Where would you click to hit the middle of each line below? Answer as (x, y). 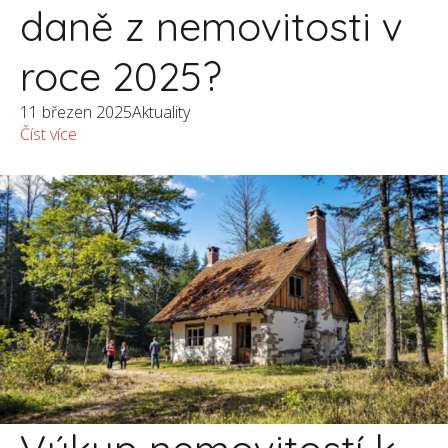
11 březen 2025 (76, 111)
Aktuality (161, 111)
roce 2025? (121, 75)
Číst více (48, 133)
